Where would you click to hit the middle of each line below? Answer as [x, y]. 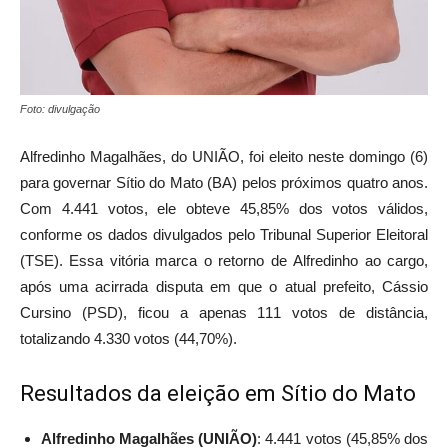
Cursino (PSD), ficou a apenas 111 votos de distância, [224, 313]
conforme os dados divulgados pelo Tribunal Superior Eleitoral [224, 235]
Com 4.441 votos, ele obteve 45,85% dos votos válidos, [224, 209]
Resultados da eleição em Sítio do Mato [218, 394]
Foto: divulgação [60, 109]
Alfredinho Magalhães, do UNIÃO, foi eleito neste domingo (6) [224, 157]
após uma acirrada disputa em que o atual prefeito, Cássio [224, 287]
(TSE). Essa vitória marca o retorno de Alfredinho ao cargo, [224, 261]
